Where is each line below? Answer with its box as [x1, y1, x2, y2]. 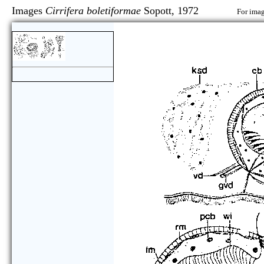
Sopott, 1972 [141, 5, 237, 16]
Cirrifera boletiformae [45, 5, 141, 16]
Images [12, 5, 45, 16]
